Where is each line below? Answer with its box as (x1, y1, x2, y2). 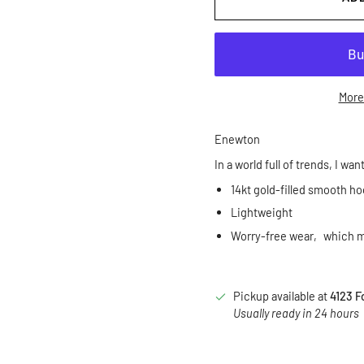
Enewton (214, 131, 260, 146)
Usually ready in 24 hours (232, 305, 362, 321)
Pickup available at (232, 288, 330, 304)
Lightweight (231, 205, 292, 220)
